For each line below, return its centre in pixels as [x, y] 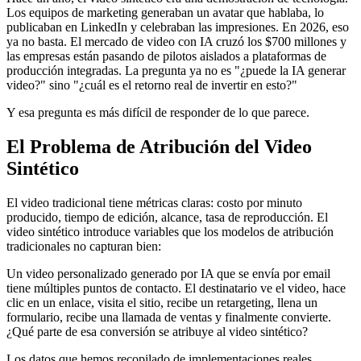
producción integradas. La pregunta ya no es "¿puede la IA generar [176, 71]
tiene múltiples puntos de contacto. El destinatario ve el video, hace [176, 288]
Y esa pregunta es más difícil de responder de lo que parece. [158, 113]
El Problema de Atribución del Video [159, 147]
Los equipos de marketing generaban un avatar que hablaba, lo [165, 13]
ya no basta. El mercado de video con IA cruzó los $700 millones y [176, 42]
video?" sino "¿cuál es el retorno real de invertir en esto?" [152, 85]
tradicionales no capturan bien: [84, 247]
